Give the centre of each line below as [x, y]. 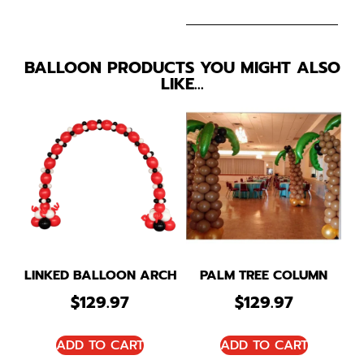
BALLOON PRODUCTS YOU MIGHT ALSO [182, 68]
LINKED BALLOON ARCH [100, 276]
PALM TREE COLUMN [264, 276]
